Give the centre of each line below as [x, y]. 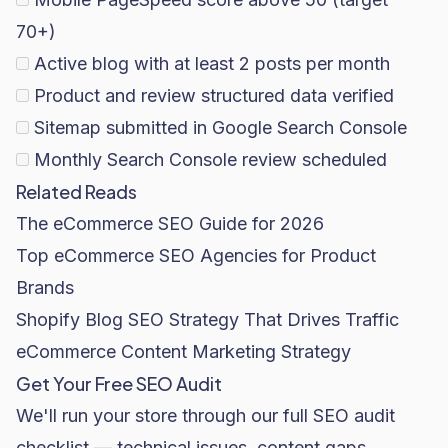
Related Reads [76, 191]
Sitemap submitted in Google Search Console [220, 127]
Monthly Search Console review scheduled [210, 159]
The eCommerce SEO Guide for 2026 [170, 223]
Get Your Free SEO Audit [119, 383]
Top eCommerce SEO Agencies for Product [196, 255]
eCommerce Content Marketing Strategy [183, 351]
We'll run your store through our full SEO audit [205, 415]
